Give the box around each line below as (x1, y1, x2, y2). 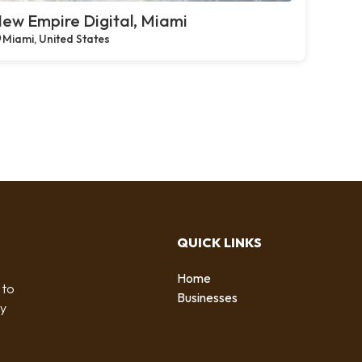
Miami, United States (2, 32, 110, 46)
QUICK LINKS (177, 234, 262, 250)
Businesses (177, 288, 238, 305)
